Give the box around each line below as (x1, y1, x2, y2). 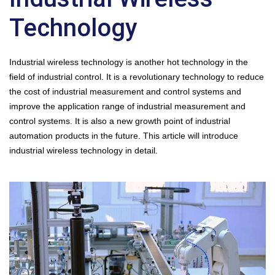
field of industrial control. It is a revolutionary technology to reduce (9, 72, 264, 82)
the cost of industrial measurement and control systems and (9, 87, 241, 96)
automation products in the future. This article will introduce (9, 131, 238, 141)
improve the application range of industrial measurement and (9, 101, 246, 111)
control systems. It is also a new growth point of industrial (9, 116, 230, 126)
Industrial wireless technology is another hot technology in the (9, 57, 248, 67)
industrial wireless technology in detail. (9, 145, 158, 155)
